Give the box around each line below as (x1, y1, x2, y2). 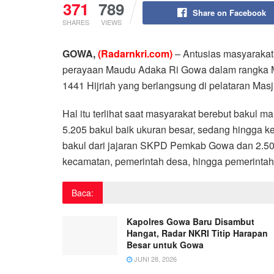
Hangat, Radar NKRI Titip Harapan (127, 226, 268, 239)
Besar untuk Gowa (127, 238, 204, 251)
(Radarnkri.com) (98, 46, 172, 61)
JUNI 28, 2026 (132, 253, 177, 264)
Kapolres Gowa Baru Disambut (127, 215, 254, 228)
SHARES (62, 17, 89, 27)
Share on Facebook (192, 6, 266, 18)
